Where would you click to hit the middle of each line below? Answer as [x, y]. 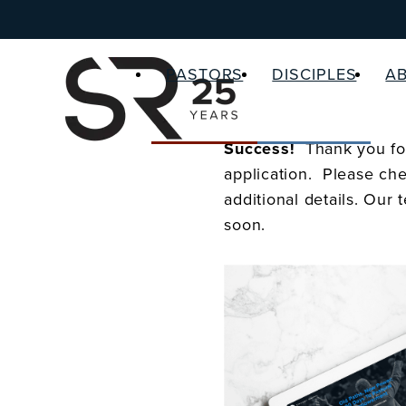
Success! [260, 149]
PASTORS [205, 74]
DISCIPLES [314, 74]
